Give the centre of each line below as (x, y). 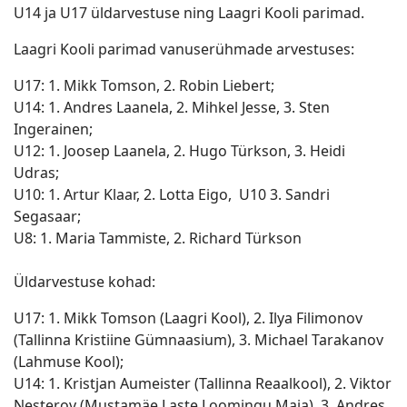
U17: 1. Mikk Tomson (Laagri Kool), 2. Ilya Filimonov (188, 318)
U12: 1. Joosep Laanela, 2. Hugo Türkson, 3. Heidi (179, 151)
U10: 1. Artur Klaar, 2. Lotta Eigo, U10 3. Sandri (172, 194)
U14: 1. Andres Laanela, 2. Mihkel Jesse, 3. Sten (172, 107)
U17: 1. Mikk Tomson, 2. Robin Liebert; (144, 85)
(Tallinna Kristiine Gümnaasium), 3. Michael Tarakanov (199, 340)
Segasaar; (47, 216)
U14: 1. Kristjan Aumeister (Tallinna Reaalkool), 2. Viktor (203, 383)
